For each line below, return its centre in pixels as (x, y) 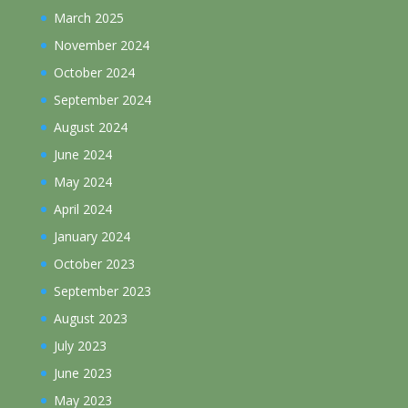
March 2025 (88, 18)
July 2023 (80, 346)
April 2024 (82, 209)
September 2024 (102, 100)
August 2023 (90, 319)
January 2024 (92, 237)
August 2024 (90, 127)
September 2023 (102, 291)
